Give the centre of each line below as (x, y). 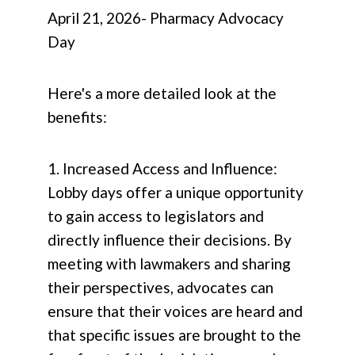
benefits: (77, 117)
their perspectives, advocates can (160, 288)
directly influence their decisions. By (170, 240)
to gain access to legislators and (156, 216)
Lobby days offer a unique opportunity (176, 193)
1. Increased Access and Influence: (162, 169)
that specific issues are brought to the (174, 335)
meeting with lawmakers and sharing (169, 264)
